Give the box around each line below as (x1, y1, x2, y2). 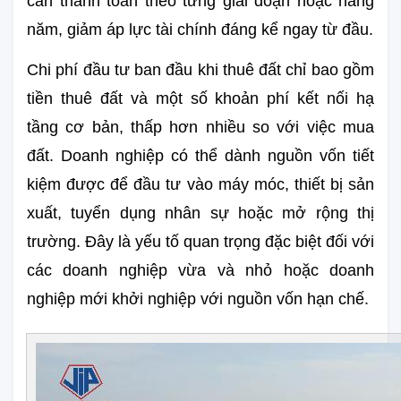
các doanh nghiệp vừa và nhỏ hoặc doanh (27, 260, 374, 279)
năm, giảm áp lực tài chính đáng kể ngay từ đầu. (27, 20, 373, 38)
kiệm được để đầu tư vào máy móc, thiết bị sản (27, 175, 374, 193)
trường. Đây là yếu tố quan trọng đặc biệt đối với (27, 232, 374, 251)
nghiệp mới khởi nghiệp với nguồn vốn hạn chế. (27, 289, 369, 308)
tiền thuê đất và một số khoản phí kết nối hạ (27, 89, 374, 107)
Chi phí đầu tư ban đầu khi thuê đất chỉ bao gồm (27, 60, 374, 79)
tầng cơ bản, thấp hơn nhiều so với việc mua (27, 117, 374, 136)
